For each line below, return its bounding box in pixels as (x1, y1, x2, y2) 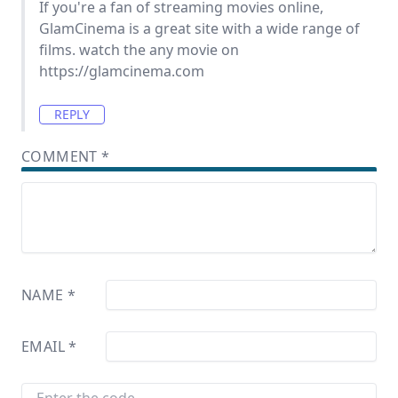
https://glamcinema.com (39, 61, 204, 81)
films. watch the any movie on (39, 40, 239, 60)
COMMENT (21, 147, 102, 166)
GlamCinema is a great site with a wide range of (39, 19, 360, 38)
